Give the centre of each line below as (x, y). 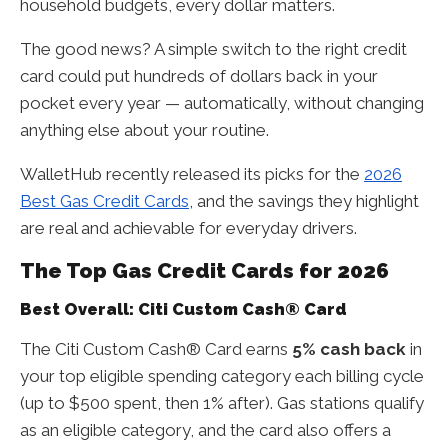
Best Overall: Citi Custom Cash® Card (183, 309)
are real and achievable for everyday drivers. (188, 227)
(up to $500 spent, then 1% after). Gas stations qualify (222, 402)
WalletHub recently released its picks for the (192, 173)
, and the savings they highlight (304, 200)
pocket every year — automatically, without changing (222, 102)
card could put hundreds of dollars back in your (199, 75)
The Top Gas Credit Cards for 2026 (204, 271)
